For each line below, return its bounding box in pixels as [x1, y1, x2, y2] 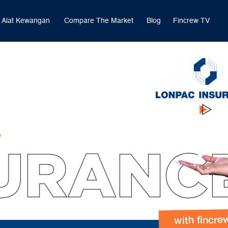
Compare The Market [64, 17, 133, 24]
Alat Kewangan [2, 17, 50, 24]
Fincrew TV [173, 17, 210, 24]
